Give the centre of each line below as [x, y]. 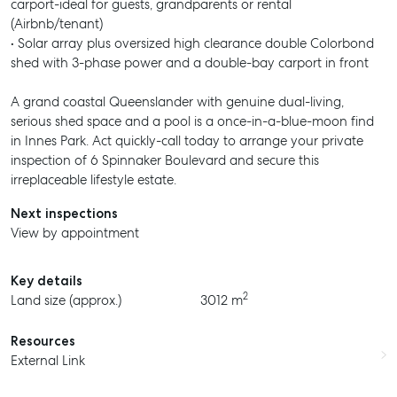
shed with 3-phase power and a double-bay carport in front [190, 63]
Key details [47, 281]
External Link [48, 361]
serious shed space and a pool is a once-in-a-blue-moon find [192, 121]
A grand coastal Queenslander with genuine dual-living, [177, 102]
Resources [43, 341]
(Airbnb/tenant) [57, 24]
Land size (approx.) [66, 300]
